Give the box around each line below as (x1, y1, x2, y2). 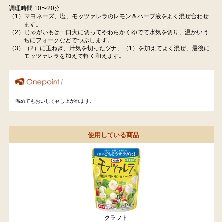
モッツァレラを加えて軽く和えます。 (23, 52, 125, 59)
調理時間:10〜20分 (8, 4, 60, 12)
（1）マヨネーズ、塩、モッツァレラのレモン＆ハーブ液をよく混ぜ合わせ (8, 12, 209, 20)
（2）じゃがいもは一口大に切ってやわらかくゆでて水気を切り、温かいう (8, 28, 209, 36)
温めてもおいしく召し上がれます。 (15, 98, 95, 104)
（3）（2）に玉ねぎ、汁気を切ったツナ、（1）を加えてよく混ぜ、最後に (8, 44, 210, 52)
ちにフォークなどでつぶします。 (23, 36, 113, 44)
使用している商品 (88, 131, 140, 139)
